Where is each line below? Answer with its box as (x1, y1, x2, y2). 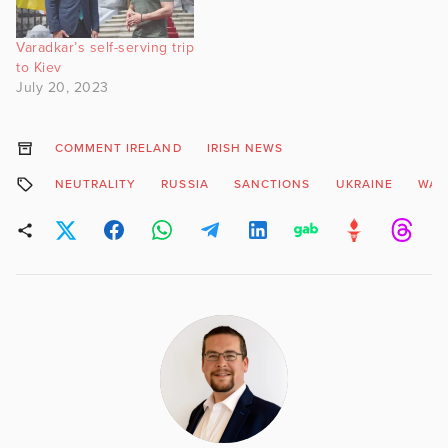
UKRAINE (335, 177, 394, 192)
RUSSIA (161, 177, 209, 192)
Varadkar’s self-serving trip (16, 39, 194, 57)
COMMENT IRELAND (54, 141, 182, 156)
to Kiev (16, 59, 62, 77)
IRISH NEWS (206, 141, 284, 156)
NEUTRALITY (54, 177, 137, 192)
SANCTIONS (233, 177, 311, 192)
